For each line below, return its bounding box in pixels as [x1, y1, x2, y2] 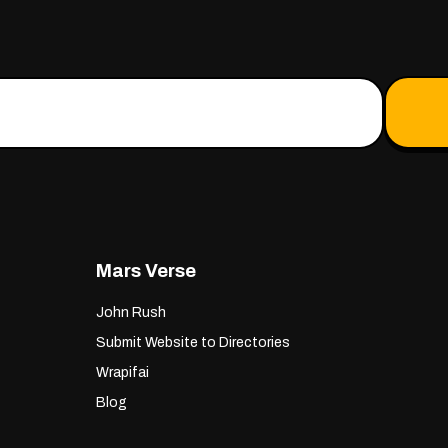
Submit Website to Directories [96, 335, 290, 351]
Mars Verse [96, 261, 196, 282]
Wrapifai [96, 365, 149, 381]
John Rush [96, 305, 166, 321]
